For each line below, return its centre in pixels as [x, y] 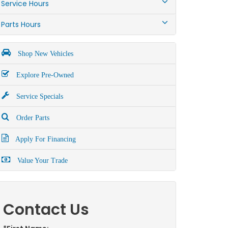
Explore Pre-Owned [44, 75]
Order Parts [32, 118]
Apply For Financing [45, 139]
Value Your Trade [41, 161]
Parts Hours [21, 24]
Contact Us [46, 210]
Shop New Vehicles [45, 54]
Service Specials [39, 96]
